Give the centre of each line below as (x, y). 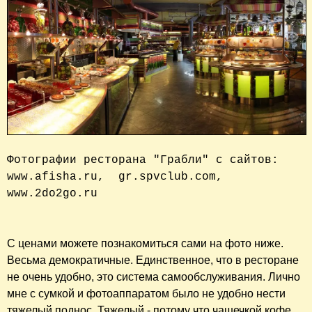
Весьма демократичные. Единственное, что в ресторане (153, 260)
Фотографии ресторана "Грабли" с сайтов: (146, 161)
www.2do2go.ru (52, 194)
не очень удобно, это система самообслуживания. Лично (154, 277)
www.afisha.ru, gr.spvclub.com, (115, 177)
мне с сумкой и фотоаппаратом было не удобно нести (146, 294)
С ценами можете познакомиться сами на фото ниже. (145, 244)
